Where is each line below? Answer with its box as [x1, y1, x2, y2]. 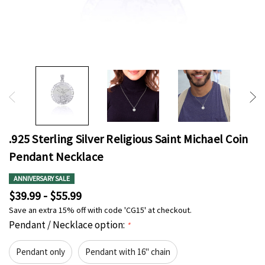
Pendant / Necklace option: [9, 218, 127, 232]
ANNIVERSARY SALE [14, 174, 70, 183]
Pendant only [16, 246, 65, 258]
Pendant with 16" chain [85, 246, 170, 258]
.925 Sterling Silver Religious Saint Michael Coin [9, 131, 248, 147]
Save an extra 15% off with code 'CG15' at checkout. [9, 205, 192, 216]
